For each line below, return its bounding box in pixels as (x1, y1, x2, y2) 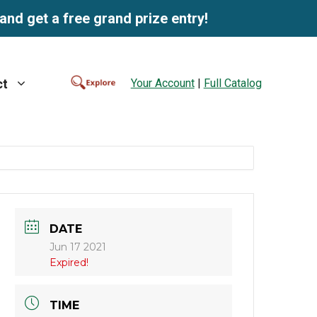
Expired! (50, 256, 89, 270)
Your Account (130, 76, 195, 90)
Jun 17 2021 (50, 241, 107, 254)
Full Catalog (203, 76, 262, 90)
